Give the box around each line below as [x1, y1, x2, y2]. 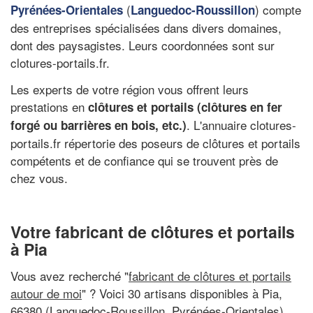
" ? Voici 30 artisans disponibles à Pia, [82, 284, 282, 302]
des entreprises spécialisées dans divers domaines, [10, 19, 282, 36]
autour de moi [10, 284, 82, 302]
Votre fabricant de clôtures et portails [10, 220, 295, 243]
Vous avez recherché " [10, 266, 129, 284]
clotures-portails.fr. [10, 54, 110, 71]
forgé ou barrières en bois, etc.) [10, 116, 187, 133]
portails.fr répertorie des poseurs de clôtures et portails [10, 133, 300, 152]
